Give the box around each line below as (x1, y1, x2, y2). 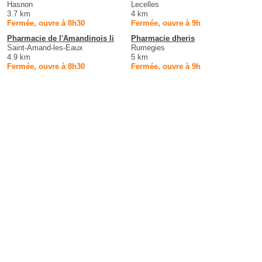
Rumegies (131, 43, 165, 53)
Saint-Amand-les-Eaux (7, 43, 83, 53)
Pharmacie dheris (131, 34, 195, 43)
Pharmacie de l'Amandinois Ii (7, 34, 114, 43)
